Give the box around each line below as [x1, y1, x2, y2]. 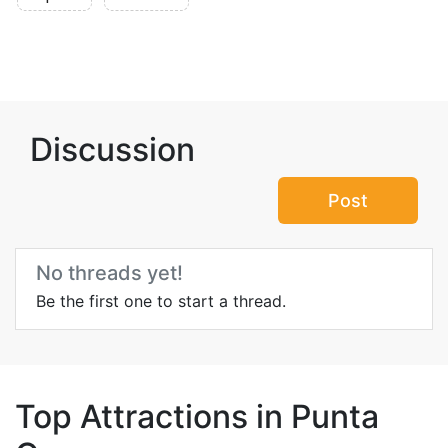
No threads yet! [36, 261, 183, 285]
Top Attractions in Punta [15, 397, 379, 436]
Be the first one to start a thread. [36, 291, 286, 311]
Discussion [30, 130, 195, 169]
